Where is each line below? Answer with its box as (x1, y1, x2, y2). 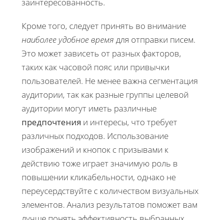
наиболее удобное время (22, 34, 114, 46)
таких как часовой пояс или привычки (22, 61, 169, 73)
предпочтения (22, 116, 81, 128)
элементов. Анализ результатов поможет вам (22, 199, 197, 211)
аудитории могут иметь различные (22, 103, 157, 114)
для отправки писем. (114, 34, 195, 46)
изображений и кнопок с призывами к (22, 144, 168, 156)
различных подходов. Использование (22, 130, 168, 142)
